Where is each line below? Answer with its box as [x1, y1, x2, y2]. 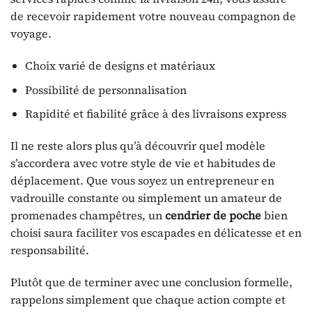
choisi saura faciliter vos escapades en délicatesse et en [10, 224, 302, 240]
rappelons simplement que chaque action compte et [10, 291, 286, 307]
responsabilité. [10, 242, 89, 258]
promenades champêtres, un [10, 207, 165, 223]
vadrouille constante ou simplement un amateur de [10, 189, 282, 205]
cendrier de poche [165, 207, 261, 223]
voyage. [10, 26, 52, 42]
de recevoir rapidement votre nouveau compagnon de [10, 8, 296, 24]
